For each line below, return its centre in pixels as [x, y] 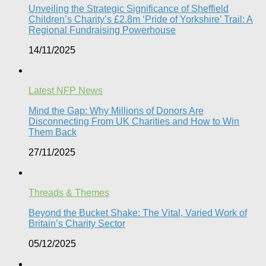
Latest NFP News [66, 90]
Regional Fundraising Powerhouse [102, 30]
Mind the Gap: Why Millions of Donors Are [116, 110]
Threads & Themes [69, 192]
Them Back [53, 132]
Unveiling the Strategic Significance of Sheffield [129, 8]
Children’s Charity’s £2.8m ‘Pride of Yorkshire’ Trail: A [141, 19]
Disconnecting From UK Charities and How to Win [134, 121]
